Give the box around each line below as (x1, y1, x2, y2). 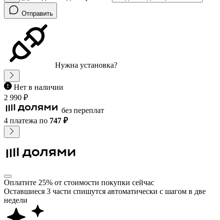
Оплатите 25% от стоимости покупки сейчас (4, 178, 154, 187)
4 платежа (4, 116, 37, 125)
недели (4, 196, 27, 205)
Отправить (22, 10, 53, 18)
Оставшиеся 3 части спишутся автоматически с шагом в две (4, 187, 206, 196)
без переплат (61, 106, 104, 115)
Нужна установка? (55, 61, 117, 70)
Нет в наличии (14, 83, 63, 92)
